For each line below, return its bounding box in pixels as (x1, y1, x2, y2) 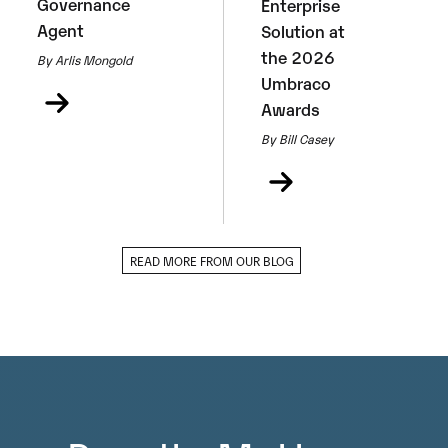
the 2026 (261, 45, 336, 69)
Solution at (261, 19, 346, 43)
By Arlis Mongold (37, 50, 133, 68)
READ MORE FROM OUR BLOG (129, 251, 294, 269)
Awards (261, 97, 321, 121)
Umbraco (261, 71, 332, 95)
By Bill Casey (261, 129, 335, 147)
